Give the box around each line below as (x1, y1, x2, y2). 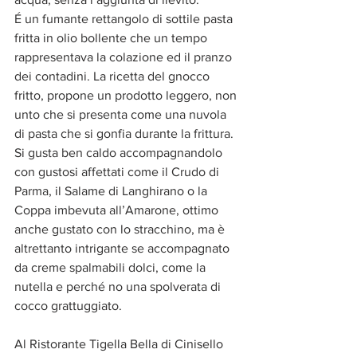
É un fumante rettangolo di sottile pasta (14, 11, 236, 25)
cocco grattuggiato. (14, 298, 122, 312)
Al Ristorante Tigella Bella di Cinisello (14, 336, 226, 351)
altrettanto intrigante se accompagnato (14, 241, 233, 255)
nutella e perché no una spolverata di (14, 279, 224, 293)
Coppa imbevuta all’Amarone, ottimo (14, 202, 222, 217)
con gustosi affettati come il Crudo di (14, 164, 222, 178)
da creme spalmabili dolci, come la (14, 260, 209, 274)
